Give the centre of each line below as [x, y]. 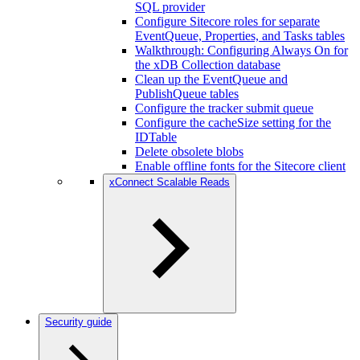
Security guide [78, 322]
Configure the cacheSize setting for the [233, 123]
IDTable [156, 137]
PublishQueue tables [187, 94]
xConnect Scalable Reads [170, 182]
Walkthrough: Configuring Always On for [241, 50]
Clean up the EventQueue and [211, 79]
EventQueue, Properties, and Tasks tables [240, 36]
